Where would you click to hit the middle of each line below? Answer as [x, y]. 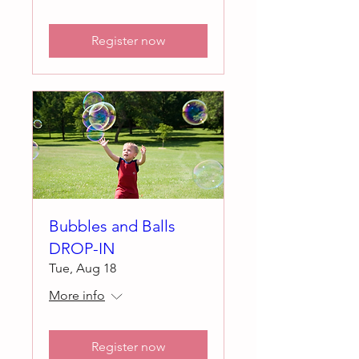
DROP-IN [82, 249]
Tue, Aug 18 [83, 268]
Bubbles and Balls [112, 226]
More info [77, 296]
